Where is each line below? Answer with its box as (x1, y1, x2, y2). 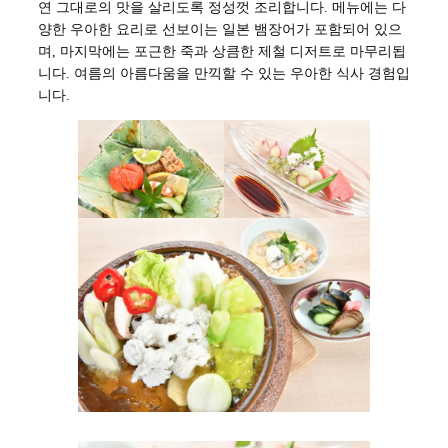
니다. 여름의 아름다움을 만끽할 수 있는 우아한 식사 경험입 (38, 65, 410, 82)
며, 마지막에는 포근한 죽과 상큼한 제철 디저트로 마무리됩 (38, 43, 406, 60)
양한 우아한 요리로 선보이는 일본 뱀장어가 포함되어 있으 (38, 21, 402, 38)
